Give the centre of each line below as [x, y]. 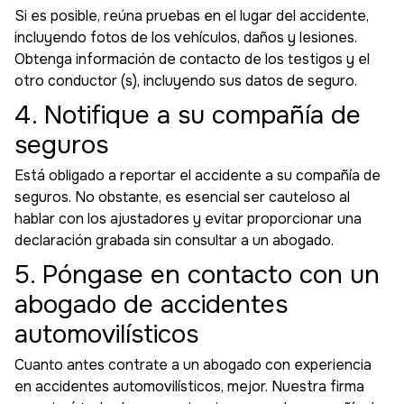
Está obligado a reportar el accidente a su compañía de [197, 175]
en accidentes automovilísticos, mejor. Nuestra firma [189, 386]
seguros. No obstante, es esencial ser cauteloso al [182, 197]
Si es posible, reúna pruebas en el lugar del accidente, [192, 15]
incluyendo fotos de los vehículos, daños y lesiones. [186, 37]
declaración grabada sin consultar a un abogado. [174, 240]
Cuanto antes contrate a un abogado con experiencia [193, 364]
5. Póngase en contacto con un [197, 275]
